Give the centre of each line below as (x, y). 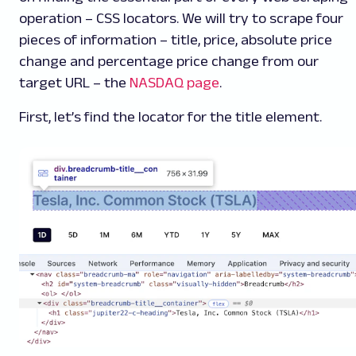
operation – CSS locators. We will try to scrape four (181, 19)
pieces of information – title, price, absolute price (176, 40)
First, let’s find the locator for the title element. (170, 117)
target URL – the (74, 83)
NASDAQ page (174, 83)
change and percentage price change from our (169, 62)
